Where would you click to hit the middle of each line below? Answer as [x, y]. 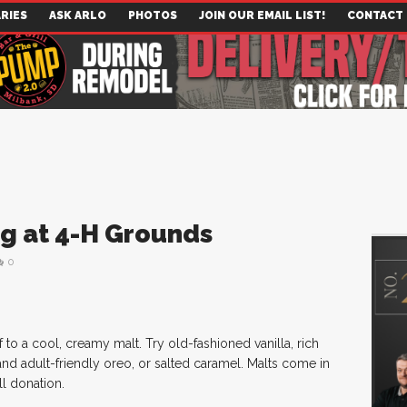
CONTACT [375, 15]
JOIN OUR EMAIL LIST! [262, 15]
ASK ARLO [78, 15]
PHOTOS [153, 15]
